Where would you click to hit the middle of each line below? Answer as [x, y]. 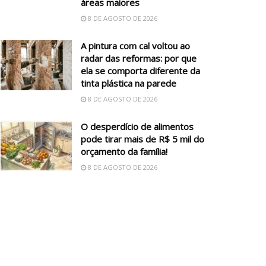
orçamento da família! [124, 151]
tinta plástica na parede [129, 83]
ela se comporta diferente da [140, 70]
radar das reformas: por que [139, 58]
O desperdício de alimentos [137, 126]
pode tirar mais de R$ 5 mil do [142, 139]
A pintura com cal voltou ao [135, 45]
